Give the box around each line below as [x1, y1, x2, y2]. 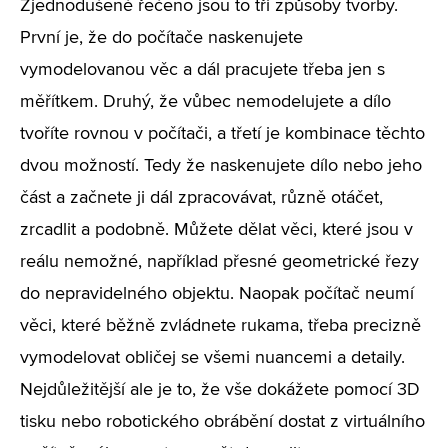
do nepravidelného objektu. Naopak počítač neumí [20, 285, 414, 303]
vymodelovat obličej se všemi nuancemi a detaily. [20, 349, 405, 367]
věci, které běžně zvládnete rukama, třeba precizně [20, 317, 421, 335]
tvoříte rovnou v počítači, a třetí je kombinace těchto [20, 125, 425, 143]
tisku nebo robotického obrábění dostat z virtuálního [20, 413, 425, 431]
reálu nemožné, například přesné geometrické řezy [20, 253, 419, 271]
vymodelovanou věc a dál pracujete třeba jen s [20, 61, 385, 79]
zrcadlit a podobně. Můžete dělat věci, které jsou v [20, 221, 413, 239]
